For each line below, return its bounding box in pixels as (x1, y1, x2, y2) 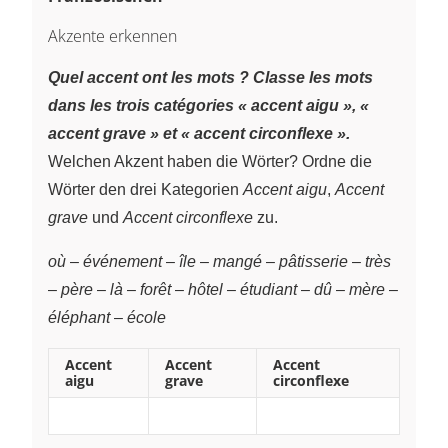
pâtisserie (279, 252, 348, 270)
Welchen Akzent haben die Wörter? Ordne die (48, 152, 372, 170)
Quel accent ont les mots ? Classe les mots (48, 68, 373, 86)
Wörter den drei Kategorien (48, 180, 243, 198)
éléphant (48, 308, 110, 326)
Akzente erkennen (48, 24, 177, 47)
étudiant (240, 280, 297, 298)
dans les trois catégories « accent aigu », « (48, 96, 369, 114)
